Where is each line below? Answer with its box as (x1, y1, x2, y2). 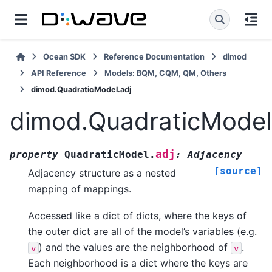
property (10, 148, 58, 160)
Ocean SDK (43, 52, 86, 61)
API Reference (31, 69, 86, 78)
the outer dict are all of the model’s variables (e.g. (28, 225, 257, 238)
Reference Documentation (104, 52, 205, 61)
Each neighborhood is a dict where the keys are (28, 257, 248, 270)
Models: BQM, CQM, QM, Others (104, 69, 226, 78)
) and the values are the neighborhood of (39, 241, 231, 254)
